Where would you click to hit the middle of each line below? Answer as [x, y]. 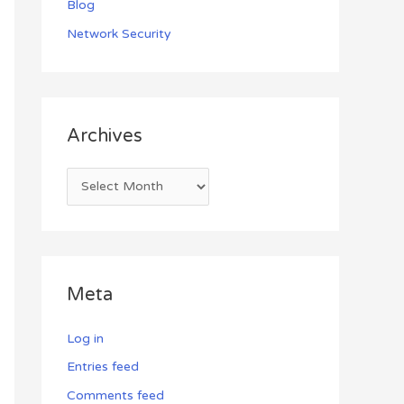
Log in [85, 338]
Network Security [119, 33]
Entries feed [103, 367]
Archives [105, 136]
